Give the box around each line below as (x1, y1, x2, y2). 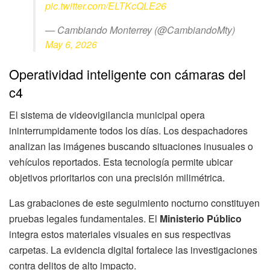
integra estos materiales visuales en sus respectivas (9, 227, 231, 242)
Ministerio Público (160, 212, 242, 226)
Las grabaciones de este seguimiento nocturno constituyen (9, 196, 260, 210)
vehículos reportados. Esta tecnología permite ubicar (9, 155, 233, 169)
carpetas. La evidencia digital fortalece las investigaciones (9, 243, 257, 257)
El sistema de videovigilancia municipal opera (9, 108, 205, 122)
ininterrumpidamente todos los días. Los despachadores (9, 124, 248, 138)
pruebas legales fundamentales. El (9, 212, 160, 226)
